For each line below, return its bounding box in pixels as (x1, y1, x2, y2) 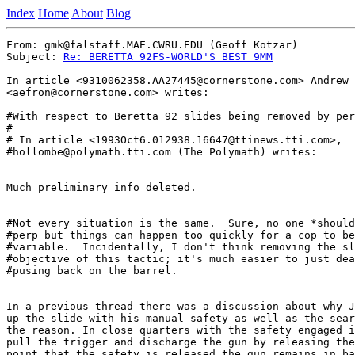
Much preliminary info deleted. (6, 181, 197, 193)
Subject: (6, 51, 63, 63)
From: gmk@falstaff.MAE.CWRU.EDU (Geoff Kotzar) (6, 39, 298, 51)
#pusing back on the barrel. (6, 265, 177, 277)
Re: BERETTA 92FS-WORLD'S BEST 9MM (63, 51, 273, 63)
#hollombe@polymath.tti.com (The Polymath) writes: (6, 146, 317, 158)
